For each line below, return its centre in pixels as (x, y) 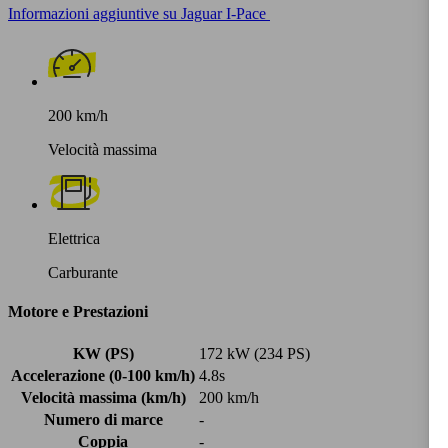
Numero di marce (103, 420)
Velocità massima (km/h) (103, 398)
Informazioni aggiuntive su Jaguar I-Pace (137, 13)
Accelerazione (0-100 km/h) (103, 376)
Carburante (83, 272)
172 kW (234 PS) (254, 354)
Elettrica (74, 238)
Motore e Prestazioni (78, 312)
